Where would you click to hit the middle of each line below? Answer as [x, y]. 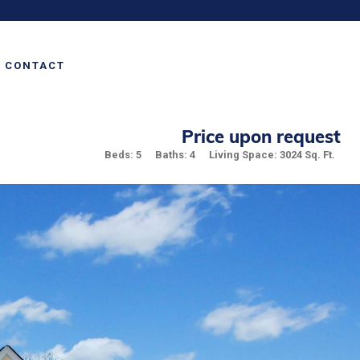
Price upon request [261, 137]
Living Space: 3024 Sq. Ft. [272, 155]
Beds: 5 [123, 155]
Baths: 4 [175, 155]
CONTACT [35, 65]
